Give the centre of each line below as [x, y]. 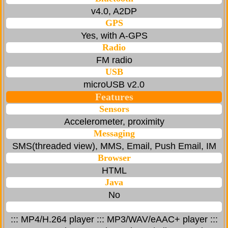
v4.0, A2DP [114, 11]
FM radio [114, 60]
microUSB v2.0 [114, 85]
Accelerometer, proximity [114, 122]
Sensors [114, 109]
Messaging [114, 134]
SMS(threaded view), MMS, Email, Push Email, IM [114, 146]
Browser [114, 158]
